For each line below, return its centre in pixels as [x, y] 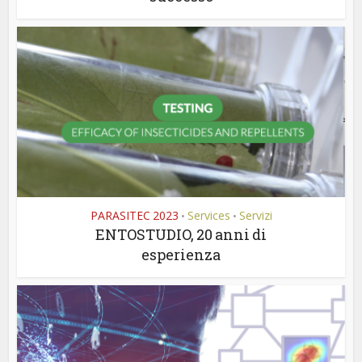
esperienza [181, 254]
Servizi [255, 215]
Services [208, 215]
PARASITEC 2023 [134, 215]
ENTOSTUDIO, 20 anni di [181, 234]
